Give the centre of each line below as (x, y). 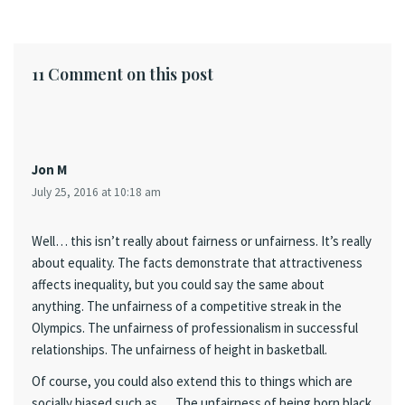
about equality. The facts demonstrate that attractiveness (197, 263)
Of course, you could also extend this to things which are (192, 381)
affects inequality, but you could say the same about (178, 284)
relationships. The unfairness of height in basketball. (179, 349)
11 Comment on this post (122, 74)
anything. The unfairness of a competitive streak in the (187, 306)
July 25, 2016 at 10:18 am (96, 192)
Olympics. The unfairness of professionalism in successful (195, 328)
